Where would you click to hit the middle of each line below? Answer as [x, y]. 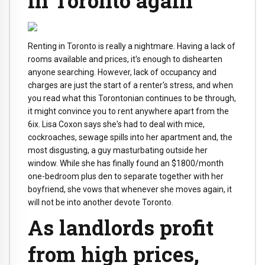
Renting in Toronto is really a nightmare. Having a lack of [132, 46]
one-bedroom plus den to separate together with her [126, 177]
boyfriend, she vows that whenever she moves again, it [130, 190]
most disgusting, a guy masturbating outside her [118, 151]
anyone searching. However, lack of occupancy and [122, 72]
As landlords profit [121, 227]
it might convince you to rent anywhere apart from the [128, 112]
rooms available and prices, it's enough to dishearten [125, 59]
